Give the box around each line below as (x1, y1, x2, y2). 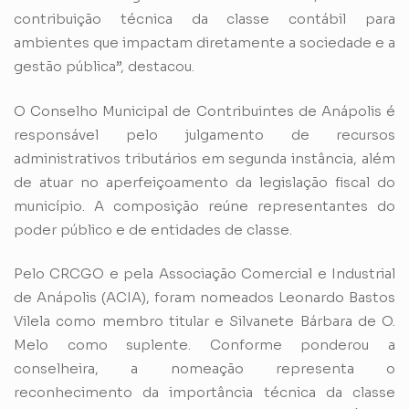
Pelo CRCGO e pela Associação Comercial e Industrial (14, 265, 395, 283)
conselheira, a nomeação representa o (14, 360, 395, 378)
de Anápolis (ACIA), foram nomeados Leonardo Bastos (14, 288, 395, 307)
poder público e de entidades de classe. (14, 220, 292, 238)
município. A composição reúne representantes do (14, 196, 395, 215)
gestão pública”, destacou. (14, 58, 194, 76)
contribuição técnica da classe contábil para (14, 10, 395, 28)
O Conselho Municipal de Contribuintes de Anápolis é (14, 101, 395, 120)
